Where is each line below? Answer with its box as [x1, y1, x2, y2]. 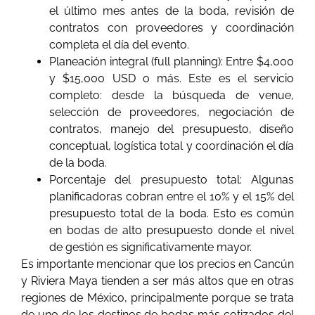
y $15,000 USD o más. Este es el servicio [49, 72, 294, 86]
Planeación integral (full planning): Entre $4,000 [49, 55, 294, 69]
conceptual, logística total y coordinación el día [49, 139, 294, 153]
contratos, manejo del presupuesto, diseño [49, 122, 294, 136]
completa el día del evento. [49, 38, 189, 52]
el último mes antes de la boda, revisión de [49, 4, 294, 18]
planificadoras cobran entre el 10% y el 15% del [49, 190, 294, 204]
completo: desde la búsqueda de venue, [49, 89, 294, 103]
